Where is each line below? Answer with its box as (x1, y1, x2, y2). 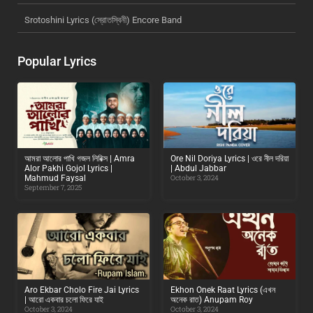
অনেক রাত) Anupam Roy (170, 294, 253, 305)
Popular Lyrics (17, 53, 96, 68)
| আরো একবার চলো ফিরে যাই (24, 294, 103, 305)
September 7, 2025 (24, 183, 82, 193)
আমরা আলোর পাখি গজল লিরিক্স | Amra (24, 154, 135, 164)
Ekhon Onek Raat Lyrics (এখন (170, 284, 275, 295)
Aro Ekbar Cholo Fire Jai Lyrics (24, 284, 139, 295)
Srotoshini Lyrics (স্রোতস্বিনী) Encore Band (24, 14, 182, 25)
